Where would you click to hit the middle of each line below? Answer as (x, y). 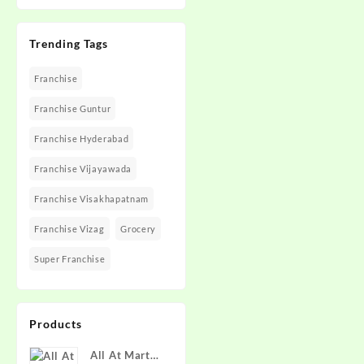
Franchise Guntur (73, 108)
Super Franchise (70, 259)
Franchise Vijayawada (83, 169)
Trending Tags (69, 43)
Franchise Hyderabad (82, 139)
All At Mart (120, 355)
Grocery (139, 229)
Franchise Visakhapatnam (92, 199)
